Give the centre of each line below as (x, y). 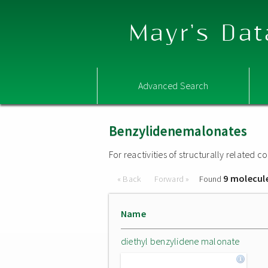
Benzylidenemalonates (178, 131)
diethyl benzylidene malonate (180, 241)
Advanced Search (173, 86)
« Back (130, 179)
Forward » (172, 179)
